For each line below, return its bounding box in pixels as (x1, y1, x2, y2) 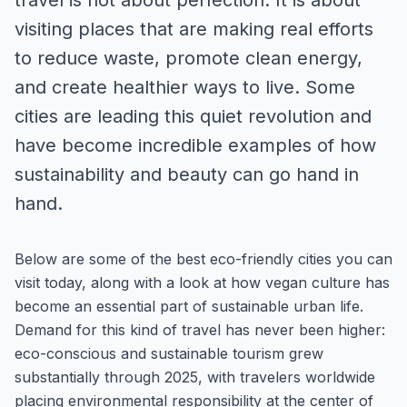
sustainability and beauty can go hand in (15, 164, 359, 185)
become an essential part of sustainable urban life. (15, 297, 363, 315)
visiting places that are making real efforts (15, 18, 373, 40)
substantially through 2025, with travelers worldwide (15, 368, 375, 386)
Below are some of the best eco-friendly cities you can (15, 250, 392, 268)
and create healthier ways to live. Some (15, 76, 355, 98)
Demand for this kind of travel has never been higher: (15, 321, 385, 339)
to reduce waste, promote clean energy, (15, 47, 362, 69)
